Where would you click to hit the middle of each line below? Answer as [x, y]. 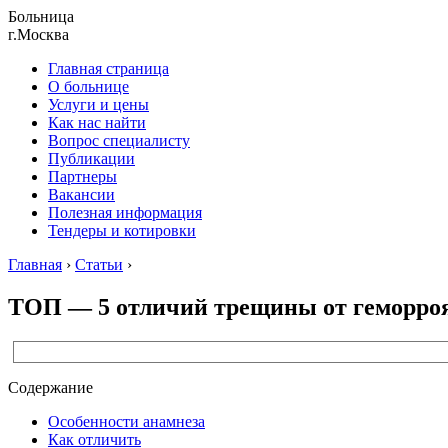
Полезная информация [125, 212]
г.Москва [38, 34]
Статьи [99, 264]
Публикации [91, 158]
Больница [41, 16]
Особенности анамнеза [126, 421]
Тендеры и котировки [122, 230]
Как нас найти [97, 122]
